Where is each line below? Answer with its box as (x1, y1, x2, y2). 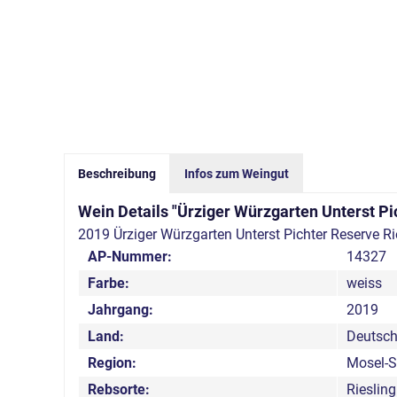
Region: (88, 354, 136, 371)
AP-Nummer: (88, 247, 172, 265)
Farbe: (88, 274, 129, 292)
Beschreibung (78, 166, 156, 181)
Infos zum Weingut (184, 166, 289, 181)
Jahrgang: (88, 300, 153, 318)
